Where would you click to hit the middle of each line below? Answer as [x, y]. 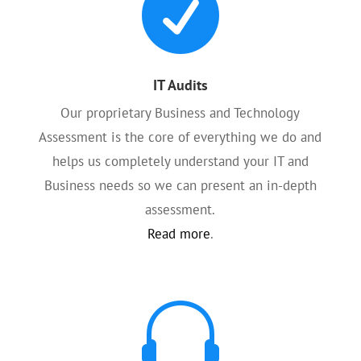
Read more [178, 234]
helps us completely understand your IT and [180, 161]
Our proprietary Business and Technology [180, 113]
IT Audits [180, 85]
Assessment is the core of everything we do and [180, 137]
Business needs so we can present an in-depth [180, 185]
